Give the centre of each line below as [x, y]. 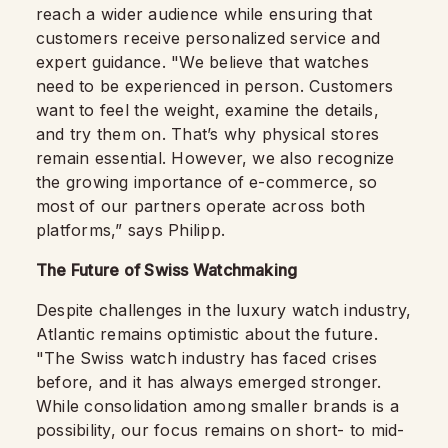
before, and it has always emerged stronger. [209, 381]
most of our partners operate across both [201, 205]
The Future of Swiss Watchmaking [167, 269]
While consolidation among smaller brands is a [217, 405]
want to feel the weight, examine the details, [207, 109]
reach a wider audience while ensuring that [204, 13]
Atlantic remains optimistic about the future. [207, 333]
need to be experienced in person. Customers [215, 85]
